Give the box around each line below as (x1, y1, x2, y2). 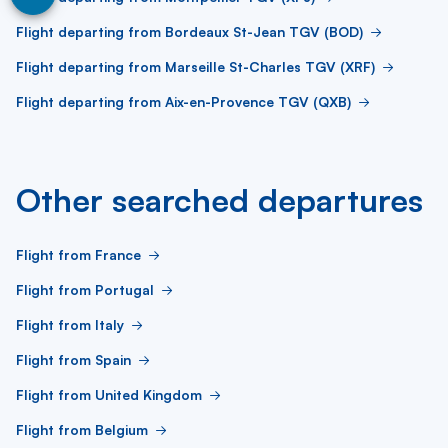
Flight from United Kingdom (16, 386, 202, 403)
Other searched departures (16, 180, 423, 220)
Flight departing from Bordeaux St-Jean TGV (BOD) (16, 23, 363, 40)
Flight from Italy (16, 316, 124, 333)
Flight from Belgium (16, 421, 148, 438)
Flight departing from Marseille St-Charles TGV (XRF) (16, 58, 375, 75)
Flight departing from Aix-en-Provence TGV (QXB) (16, 93, 351, 110)
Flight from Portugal (16, 281, 154, 298)
